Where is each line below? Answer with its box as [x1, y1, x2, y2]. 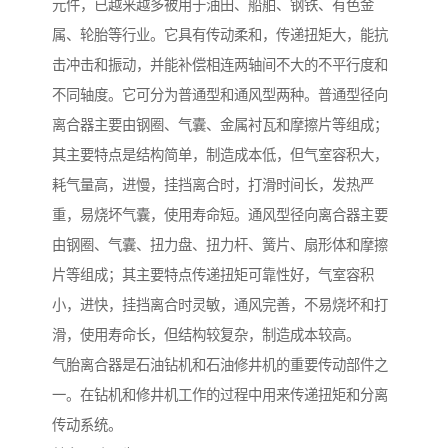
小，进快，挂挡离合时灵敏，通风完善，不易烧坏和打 [52, 297, 388, 314]
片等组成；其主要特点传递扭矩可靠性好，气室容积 [52, 267, 374, 284]
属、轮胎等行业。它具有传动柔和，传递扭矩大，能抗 [52, 27, 388, 44]
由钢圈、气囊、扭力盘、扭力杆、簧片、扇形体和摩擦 [52, 237, 388, 254]
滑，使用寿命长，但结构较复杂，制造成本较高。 [52, 327, 360, 344]
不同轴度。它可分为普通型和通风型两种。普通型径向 [52, 87, 388, 104]
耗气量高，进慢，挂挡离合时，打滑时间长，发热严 [52, 177, 374, 194]
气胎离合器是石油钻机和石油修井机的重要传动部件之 [52, 357, 388, 374]
